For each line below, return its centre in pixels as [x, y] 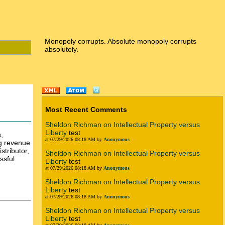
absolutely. [62, 49]
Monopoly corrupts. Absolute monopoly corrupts [121, 41]
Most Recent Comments [86, 109]
